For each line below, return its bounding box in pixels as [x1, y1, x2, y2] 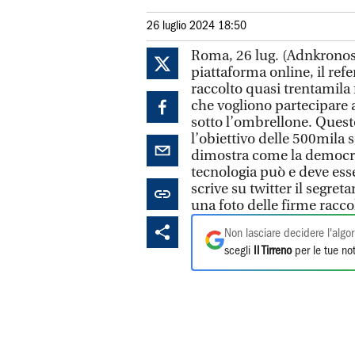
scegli [224, 246, 254, 257]
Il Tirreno [254, 246, 292, 257]
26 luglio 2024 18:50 [147, 21, 246, 32]
